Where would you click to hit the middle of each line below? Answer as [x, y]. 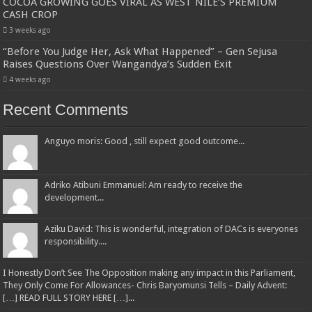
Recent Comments [66, 110]
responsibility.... [76, 242]
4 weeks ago [30, 80]
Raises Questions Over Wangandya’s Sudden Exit [118, 64]
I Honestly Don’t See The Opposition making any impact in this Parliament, [149, 273]
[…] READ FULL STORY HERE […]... [69, 298]
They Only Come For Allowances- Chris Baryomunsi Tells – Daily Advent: [145, 286]
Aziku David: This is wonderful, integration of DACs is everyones [172, 229]
